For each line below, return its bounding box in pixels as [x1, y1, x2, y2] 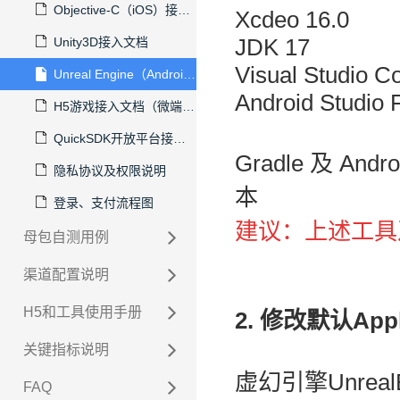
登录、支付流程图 [54, 196, 154, 210]
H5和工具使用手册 [23, 304, 142, 320]
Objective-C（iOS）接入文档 [54, 3, 178, 17]
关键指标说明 [23, 342, 109, 357]
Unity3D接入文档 [54, 35, 148, 49]
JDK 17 [234, 34, 310, 61]
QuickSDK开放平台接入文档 [54, 131, 173, 146]
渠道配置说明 [23, 267, 109, 282]
